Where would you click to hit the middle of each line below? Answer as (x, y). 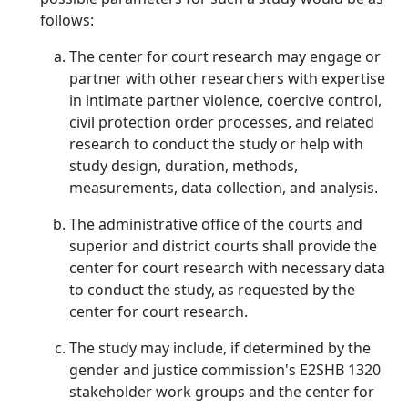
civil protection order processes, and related (222, 122)
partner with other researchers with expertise (227, 78)
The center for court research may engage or (225, 56)
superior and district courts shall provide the (223, 246)
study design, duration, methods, (184, 166)
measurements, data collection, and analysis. (224, 188)
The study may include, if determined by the (220, 348)
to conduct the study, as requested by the (212, 290)
